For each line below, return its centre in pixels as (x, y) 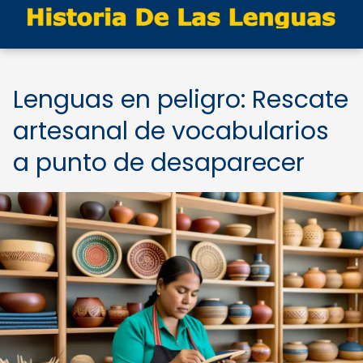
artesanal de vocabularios (171, 131)
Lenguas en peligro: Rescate (181, 100)
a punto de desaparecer (159, 163)
